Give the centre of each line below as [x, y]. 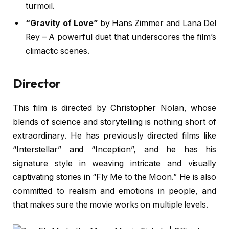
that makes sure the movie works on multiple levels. [110, 205]
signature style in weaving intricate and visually [114, 164]
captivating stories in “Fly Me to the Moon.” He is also [114, 177]
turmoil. [40, 6]
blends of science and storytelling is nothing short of [114, 122]
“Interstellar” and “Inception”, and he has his [114, 150]
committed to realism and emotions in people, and [114, 191]
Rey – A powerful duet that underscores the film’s [121, 37]
